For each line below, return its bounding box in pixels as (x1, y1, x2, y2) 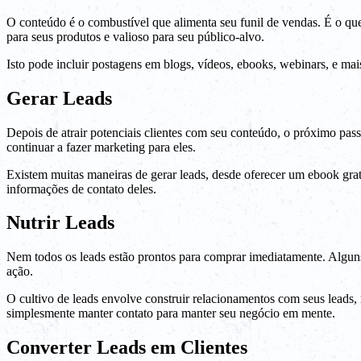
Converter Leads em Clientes (6, 337, 247, 359)
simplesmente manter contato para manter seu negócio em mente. (6, 306, 335, 321)
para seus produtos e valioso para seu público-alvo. (6, 29, 264, 44)
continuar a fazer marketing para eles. (6, 139, 196, 154)
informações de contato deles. (6, 181, 156, 196)
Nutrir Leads (6, 212, 114, 234)
